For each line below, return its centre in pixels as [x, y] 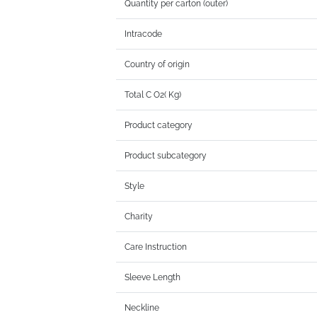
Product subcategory [166, 156]
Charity [139, 217]
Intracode [144, 34]
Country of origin [157, 65]
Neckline [142, 308]
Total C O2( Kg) [153, 95]
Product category [159, 126]
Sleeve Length [153, 278]
